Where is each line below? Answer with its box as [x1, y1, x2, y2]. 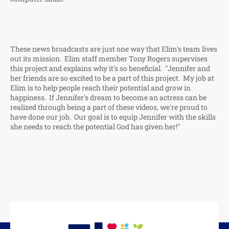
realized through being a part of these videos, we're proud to [10, 102, 208, 112]
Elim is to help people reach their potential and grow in [10, 83, 191, 93]
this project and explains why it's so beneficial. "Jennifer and [10, 63, 210, 73]
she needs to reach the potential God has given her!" [10, 122, 180, 131]
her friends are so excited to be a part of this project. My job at [10, 73, 214, 83]
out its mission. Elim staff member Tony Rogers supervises [10, 54, 208, 63]
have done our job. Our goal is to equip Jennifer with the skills [10, 112, 216, 122]
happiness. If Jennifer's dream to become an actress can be [10, 93, 207, 102]
